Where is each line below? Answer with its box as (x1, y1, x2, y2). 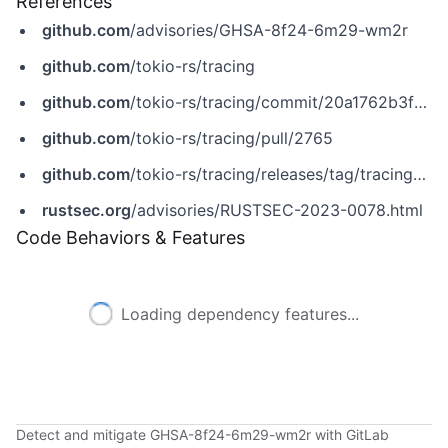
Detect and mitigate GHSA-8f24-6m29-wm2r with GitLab (16, 426, 389, 443)
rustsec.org (42, 200, 131, 220)
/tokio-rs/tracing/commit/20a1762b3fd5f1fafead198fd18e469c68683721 (130, 92, 414, 112)
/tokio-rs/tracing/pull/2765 (130, 128, 333, 148)
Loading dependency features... (121, 304, 359, 324)
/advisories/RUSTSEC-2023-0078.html (131, 200, 423, 220)
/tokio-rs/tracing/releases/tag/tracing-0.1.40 (130, 164, 413, 184)
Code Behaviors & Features (16, 227, 245, 248)
